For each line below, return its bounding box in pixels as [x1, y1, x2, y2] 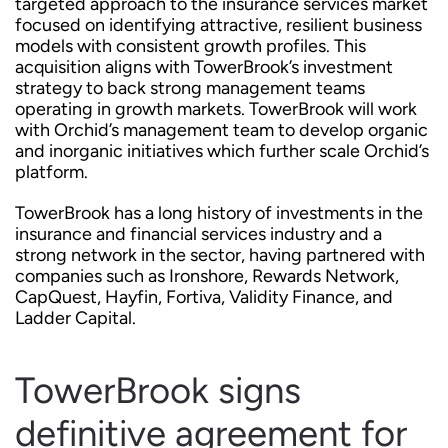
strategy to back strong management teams [15, 77, 365, 99]
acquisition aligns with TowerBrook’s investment [15, 56, 393, 78]
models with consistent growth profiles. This [15, 35, 366, 57]
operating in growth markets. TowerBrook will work [15, 98, 417, 120]
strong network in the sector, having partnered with [15, 244, 425, 266]
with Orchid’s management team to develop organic [15, 119, 428, 141]
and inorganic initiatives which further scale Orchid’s [15, 140, 429, 162]
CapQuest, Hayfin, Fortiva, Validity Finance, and [15, 286, 393, 308]
